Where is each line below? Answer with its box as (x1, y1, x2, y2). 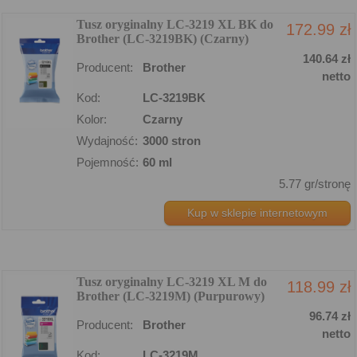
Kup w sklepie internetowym (187, 206, 328, 219)
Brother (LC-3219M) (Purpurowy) (76, 288, 265, 303)
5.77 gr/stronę (279, 176, 351, 190)
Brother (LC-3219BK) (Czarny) (76, 31, 249, 45)
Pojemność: (76, 155, 139, 169)
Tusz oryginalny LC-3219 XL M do (76, 274, 267, 288)
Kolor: (76, 112, 107, 126)
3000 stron (143, 133, 201, 147)
